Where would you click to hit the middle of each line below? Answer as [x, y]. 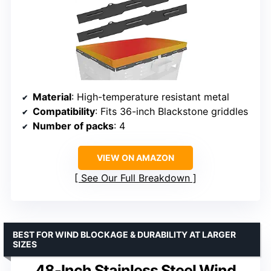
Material [52, 96]
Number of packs [73, 126]
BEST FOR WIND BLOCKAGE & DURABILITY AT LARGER [124, 234]
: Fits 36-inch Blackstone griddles [171, 111]
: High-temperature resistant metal [150, 96]
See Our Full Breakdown [135, 178]
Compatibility [64, 111]
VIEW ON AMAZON [135, 157]
